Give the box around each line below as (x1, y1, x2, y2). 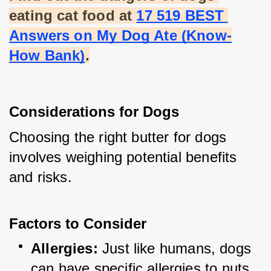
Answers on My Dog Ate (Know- (9, 27, 232, 44)
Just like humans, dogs (97, 240, 256, 257)
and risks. (9, 169, 72, 186)
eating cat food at (9, 7, 132, 24)
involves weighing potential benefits (9, 149, 237, 166)
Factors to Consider (9, 215, 146, 232)
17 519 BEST (136, 7, 224, 24)
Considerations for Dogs (9, 103, 179, 120)
